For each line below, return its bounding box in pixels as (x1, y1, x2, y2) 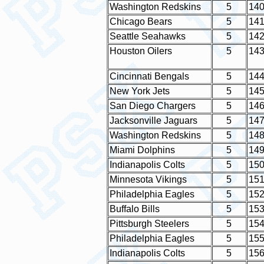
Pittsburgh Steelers (109, 219, 189, 229)
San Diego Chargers (109, 101, 196, 111)
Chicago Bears (109, 16, 172, 27)
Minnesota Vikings (109, 174, 187, 184)
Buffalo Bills (109, 204, 160, 214)
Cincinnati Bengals (109, 71, 189, 81)
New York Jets (109, 86, 170, 96)
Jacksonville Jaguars (109, 115, 197, 126)
